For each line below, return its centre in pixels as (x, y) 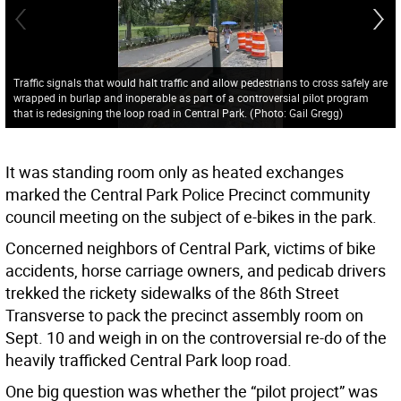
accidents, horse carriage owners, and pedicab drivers (196, 271)
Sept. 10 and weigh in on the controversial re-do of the (196, 338)
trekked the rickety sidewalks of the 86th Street (172, 293)
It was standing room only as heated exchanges (175, 172)
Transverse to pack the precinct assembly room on (184, 316)
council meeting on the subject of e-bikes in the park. (191, 217)
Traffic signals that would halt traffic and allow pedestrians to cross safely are (200, 82)
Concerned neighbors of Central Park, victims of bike (191, 248)
